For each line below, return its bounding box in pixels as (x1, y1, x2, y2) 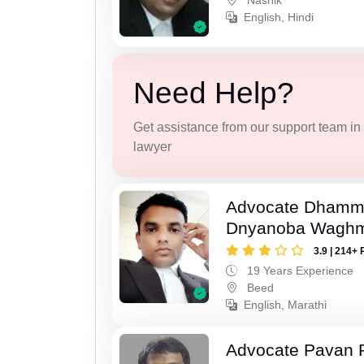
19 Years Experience (244, 264, 354, 278)
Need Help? (132, 76, 294, 110)
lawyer (132, 139, 171, 154)
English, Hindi (244, 11, 314, 24)
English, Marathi (244, 298, 327, 312)
